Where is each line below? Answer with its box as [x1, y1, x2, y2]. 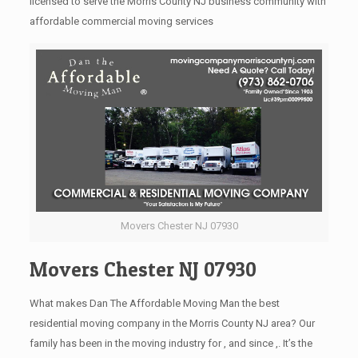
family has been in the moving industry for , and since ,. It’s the [29, 337, 312, 350]
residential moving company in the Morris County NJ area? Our [29, 317, 315, 330]
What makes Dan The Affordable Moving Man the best [29, 297, 280, 310]
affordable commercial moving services [29, 14, 213, 27]
